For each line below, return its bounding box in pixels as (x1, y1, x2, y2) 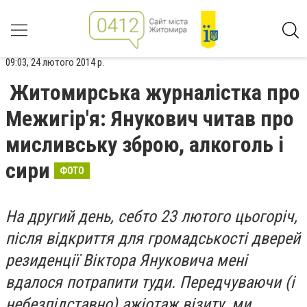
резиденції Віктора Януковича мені (5, 251, 247, 270)
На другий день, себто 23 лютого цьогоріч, (5, 207, 297, 226)
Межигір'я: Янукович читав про (5, 106, 294, 132)
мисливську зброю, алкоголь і (5, 132, 284, 158)
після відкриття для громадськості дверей (5, 229, 300, 248)
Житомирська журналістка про (10, 79, 300, 106)
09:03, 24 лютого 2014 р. (5, 56, 104, 69)
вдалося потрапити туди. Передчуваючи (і (5, 273, 295, 292)
